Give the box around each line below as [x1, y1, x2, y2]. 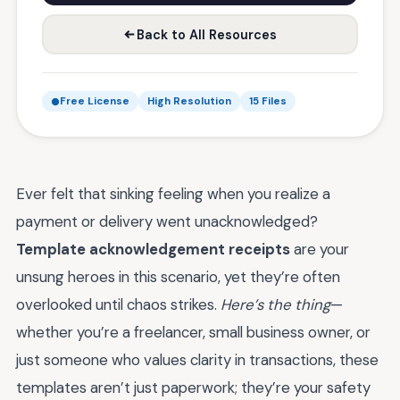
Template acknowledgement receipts [16, 239, 290, 259]
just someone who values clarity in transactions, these [16, 350, 379, 370]
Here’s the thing [221, 295, 330, 314]
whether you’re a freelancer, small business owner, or [16, 322, 371, 342]
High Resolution [147, 95, 231, 108]
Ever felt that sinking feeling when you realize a [16, 184, 330, 204]
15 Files [249, 95, 287, 108]
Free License [60, 95, 129, 108]
